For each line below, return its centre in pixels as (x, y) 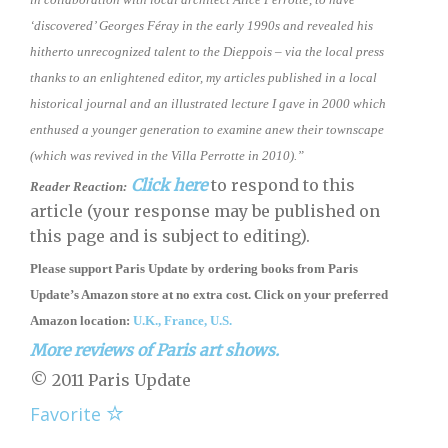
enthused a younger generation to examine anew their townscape (207, 130)
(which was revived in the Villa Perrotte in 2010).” (167, 156)
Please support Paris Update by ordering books (163, 269)
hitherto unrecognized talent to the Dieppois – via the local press (207, 52)
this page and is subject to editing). (170, 236)
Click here (169, 185)
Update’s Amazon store (96, 295)
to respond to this (283, 185)
